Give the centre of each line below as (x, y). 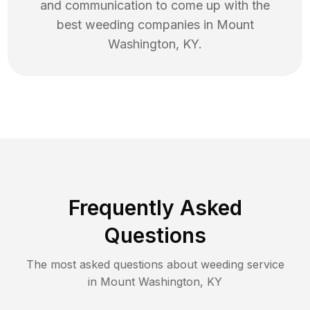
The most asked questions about (113, 265)
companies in (175, 25)
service (264, 265)
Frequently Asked (155, 208)
